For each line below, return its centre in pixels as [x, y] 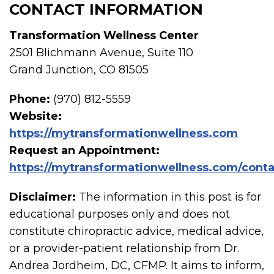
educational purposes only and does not [120, 214]
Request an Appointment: [84, 150]
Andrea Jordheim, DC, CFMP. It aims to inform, [137, 265]
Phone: [30, 99]
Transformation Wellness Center [104, 35]
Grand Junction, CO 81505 [79, 69]
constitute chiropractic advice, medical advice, [136, 231]
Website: [35, 116]
